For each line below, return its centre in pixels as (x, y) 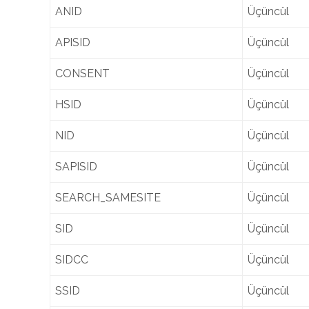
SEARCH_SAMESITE (108, 198)
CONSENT (82, 73)
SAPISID (76, 167)
